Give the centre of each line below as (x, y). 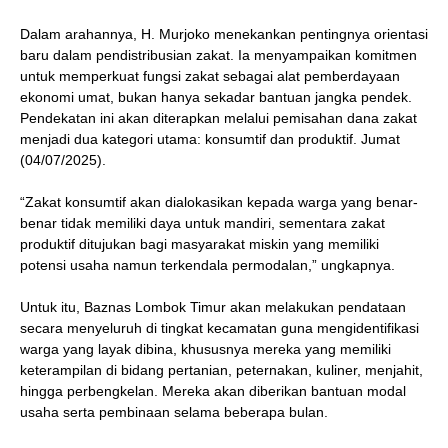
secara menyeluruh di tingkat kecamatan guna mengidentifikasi (219, 327)
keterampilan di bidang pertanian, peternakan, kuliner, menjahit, (221, 369)
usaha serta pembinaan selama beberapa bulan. (174, 411)
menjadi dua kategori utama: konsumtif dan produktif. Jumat (210, 138)
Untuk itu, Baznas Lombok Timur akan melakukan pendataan (213, 306)
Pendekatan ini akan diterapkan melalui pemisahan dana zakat (218, 117)
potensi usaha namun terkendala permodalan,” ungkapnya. (207, 264)
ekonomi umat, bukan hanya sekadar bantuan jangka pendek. (216, 96)
